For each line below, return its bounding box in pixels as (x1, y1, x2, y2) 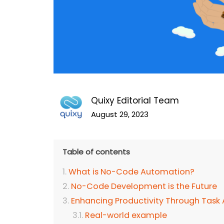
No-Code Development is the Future (71, 180, 217, 192)
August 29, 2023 (91, 109, 148, 120)
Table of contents (62, 146, 130, 157)
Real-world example (85, 209, 167, 221)
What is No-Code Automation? (68, 166, 194, 178)
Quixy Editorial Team (91, 94, 179, 107)
